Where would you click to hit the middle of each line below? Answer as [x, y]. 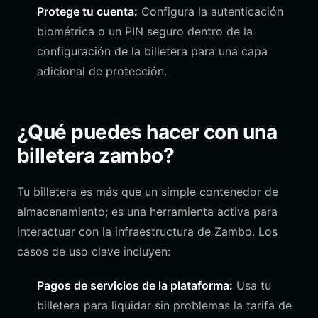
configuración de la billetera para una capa [152, 51]
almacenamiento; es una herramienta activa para [147, 212]
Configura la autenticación [210, 11]
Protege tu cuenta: [87, 11]
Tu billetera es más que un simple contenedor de [148, 192]
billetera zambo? [96, 155]
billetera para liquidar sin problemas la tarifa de [164, 305]
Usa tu [252, 285]
